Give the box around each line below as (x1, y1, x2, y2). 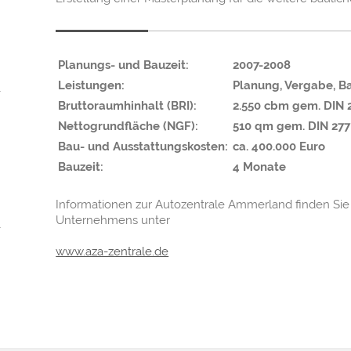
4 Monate (233, 159, 287, 174)
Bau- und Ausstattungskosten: (58, 139, 229, 154)
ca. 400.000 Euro (233, 139, 326, 154)
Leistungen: (58, 78, 125, 92)
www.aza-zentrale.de (56, 244, 169, 259)
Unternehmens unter (56, 212, 171, 227)
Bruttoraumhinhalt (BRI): (58, 98, 197, 113)
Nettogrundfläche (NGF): (58, 118, 199, 133)
